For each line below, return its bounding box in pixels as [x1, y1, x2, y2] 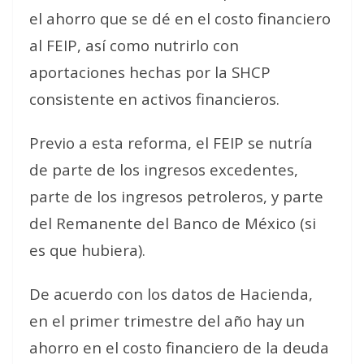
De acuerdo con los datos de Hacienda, [29, 284, 313, 304]
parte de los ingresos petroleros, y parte [29, 186, 323, 206]
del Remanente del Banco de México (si [29, 213, 316, 233]
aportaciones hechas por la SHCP [29, 62, 271, 82]
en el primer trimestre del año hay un [29, 310, 305, 331]
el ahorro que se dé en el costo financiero [29, 8, 331, 28]
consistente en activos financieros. [29, 89, 279, 109]
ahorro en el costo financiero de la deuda [29, 337, 329, 357]
